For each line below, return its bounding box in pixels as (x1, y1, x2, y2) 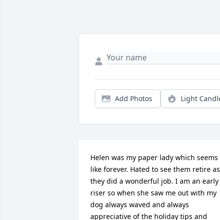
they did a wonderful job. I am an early (90, 176, 219, 186)
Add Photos (115, 94, 152, 104)
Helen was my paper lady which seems (90, 153, 218, 163)
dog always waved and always (90, 200, 189, 210)
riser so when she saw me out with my (90, 188, 217, 198)
